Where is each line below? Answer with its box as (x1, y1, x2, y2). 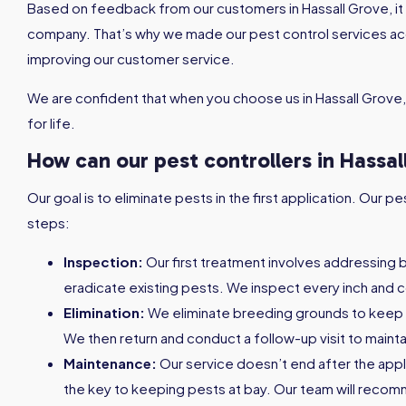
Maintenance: (63, 353, 159, 372)
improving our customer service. (27, 49, 235, 67)
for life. (27, 113, 75, 131)
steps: (27, 213, 70, 231)
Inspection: (63, 252, 143, 270)
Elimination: (63, 303, 148, 321)
